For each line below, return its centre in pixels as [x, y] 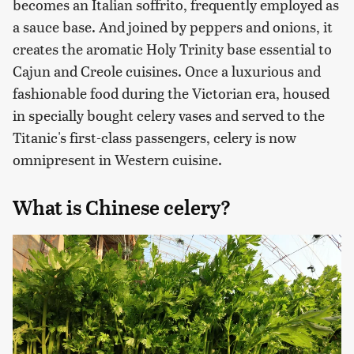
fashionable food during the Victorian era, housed [171, 93]
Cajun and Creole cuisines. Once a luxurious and [167, 71]
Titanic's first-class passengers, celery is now [154, 137]
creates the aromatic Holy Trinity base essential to [172, 49]
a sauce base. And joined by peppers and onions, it [173, 27]
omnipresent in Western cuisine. [117, 160]
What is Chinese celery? [122, 208]
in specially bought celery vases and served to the [169, 115]
